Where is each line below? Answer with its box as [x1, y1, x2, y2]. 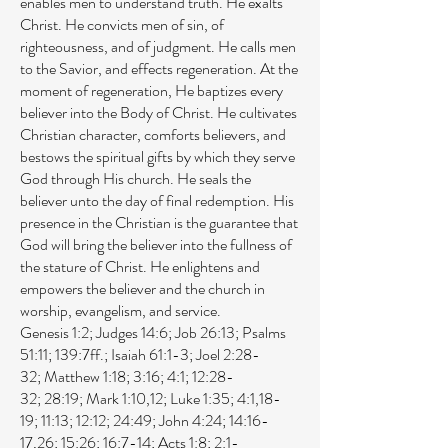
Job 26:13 [175, 321, 235, 344]
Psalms [242, 321, 286, 344]
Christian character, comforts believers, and [20, 123, 286, 146]
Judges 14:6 [96, 321, 168, 344]
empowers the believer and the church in [20, 277, 265, 300]
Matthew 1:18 [44, 365, 126, 388]
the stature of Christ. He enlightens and [20, 255, 260, 278]
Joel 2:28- [196, 343, 260, 366]
